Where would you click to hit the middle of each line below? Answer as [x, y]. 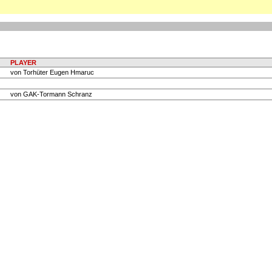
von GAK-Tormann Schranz [51, 94]
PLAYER [23, 63]
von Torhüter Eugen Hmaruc [52, 73]
